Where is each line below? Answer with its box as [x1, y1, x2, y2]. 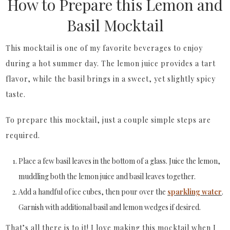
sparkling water [167, 187, 222, 197]
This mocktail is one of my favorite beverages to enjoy [6, 43, 203, 53]
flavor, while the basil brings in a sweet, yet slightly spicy [6, 74, 216, 84]
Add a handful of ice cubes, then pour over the [18, 187, 168, 197]
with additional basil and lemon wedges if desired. [45, 202, 201, 213]
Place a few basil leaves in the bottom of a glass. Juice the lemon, [18, 156, 221, 166]
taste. [6, 89, 26, 100]
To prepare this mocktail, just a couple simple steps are [6, 115, 212, 125]
